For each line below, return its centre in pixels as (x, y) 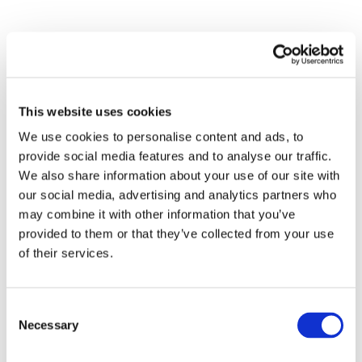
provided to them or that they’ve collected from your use (176, 234)
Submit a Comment (115, 92)
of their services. (66, 253)
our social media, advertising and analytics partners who (177, 195)
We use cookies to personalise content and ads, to (161, 137)
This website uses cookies (95, 111)
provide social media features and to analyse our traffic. (175, 156)
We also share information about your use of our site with (179, 175)
